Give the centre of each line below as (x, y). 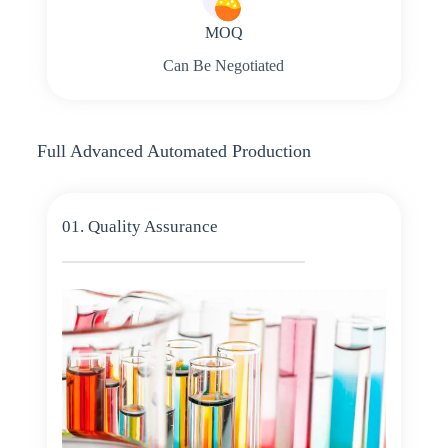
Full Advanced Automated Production (173, 150)
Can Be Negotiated (224, 65)
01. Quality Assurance (139, 226)
